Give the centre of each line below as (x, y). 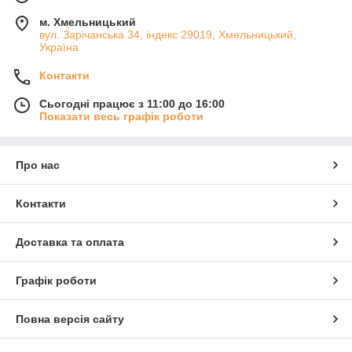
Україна (59, 47)
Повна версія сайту (70, 319)
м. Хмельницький (88, 22)
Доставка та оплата (70, 242)
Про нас (38, 165)
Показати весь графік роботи (121, 116)
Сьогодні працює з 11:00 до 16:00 (132, 104)
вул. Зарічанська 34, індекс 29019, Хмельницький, (168, 35)
